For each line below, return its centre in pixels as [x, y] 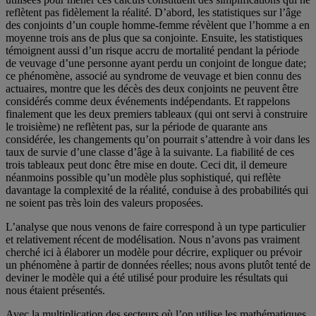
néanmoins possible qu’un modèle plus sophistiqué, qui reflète [143, 177]
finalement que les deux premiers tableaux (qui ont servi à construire [157, 114]
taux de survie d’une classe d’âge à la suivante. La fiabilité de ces [150, 152]
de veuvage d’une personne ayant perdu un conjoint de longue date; [156, 63]
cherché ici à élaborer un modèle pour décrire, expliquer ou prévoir [154, 252]
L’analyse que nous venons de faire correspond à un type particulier [156, 227]
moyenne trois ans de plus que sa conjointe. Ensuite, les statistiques [154, 38]
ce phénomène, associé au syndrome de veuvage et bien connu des [153, 76]
